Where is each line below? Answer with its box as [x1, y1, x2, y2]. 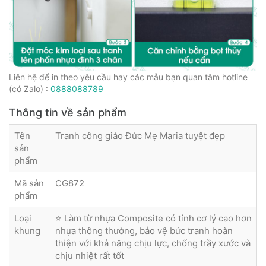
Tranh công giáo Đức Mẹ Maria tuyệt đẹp [55, 130, 225, 142]
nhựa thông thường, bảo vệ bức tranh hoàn [55, 225, 233, 237]
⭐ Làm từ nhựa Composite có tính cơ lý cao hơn [55, 213, 252, 224]
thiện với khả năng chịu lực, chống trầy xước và [55, 237, 251, 249]
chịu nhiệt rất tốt [55, 250, 124, 262]
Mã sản [14, 178, 44, 189]
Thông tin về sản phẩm [9, 106, 126, 119]
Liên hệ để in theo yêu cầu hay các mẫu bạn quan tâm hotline [9, 72, 248, 83]
